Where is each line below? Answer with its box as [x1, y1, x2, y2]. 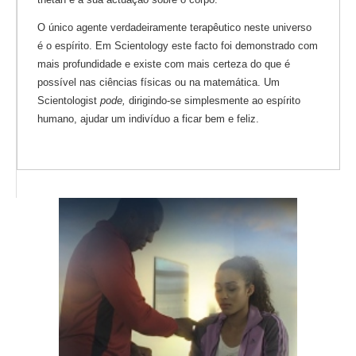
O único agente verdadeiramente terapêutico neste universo [37, 21, 311, 33]
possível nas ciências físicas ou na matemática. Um [37, 75, 280, 88]
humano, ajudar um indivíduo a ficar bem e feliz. [37, 112, 259, 125]
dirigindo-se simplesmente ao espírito [126, 94, 300, 106]
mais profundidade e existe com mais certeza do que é [37, 57, 290, 70]
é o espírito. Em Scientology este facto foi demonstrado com [37, 39, 318, 52]
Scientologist [37, 94, 100, 106]
